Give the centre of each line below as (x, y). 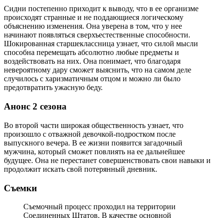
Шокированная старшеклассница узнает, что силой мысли (101, 44)
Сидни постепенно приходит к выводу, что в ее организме (101, 9)
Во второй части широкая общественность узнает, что (94, 125)
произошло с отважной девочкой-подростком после (90, 134)
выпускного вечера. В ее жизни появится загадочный (93, 143)
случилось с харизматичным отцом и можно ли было (92, 79)
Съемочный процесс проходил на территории (100, 207)
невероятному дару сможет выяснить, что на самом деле (98, 70)
